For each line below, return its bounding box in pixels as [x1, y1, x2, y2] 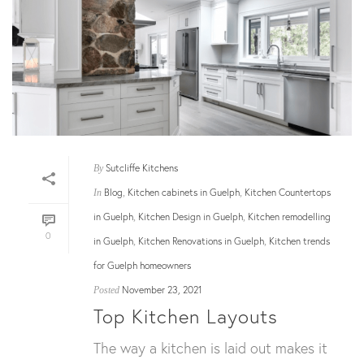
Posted [93, 284, 119, 297]
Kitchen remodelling [248, 210, 331, 223]
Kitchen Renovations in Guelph [138, 235, 264, 248]
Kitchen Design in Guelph [138, 210, 243, 223]
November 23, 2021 [122, 284, 202, 297]
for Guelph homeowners [93, 259, 191, 272]
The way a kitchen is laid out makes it [93, 338, 327, 358]
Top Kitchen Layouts [93, 303, 278, 330]
